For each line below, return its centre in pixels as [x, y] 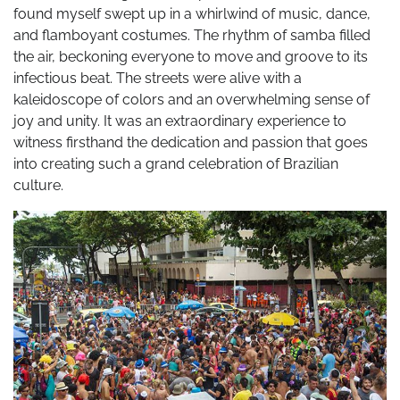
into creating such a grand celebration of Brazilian [176, 164]
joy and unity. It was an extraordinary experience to [180, 121]
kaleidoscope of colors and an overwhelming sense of [192, 100]
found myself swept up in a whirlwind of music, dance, [192, 14]
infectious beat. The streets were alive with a [158, 79]
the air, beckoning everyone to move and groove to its [191, 57]
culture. [38, 186]
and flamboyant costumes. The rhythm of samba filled [192, 36]
